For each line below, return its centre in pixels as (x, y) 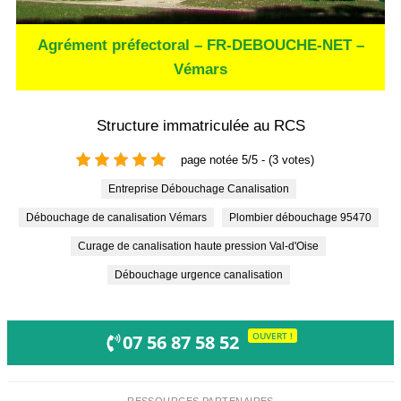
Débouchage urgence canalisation (202, 275)
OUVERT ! (272, 335)
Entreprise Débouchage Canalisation (202, 189)
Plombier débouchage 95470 (303, 218)
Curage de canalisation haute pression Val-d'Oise (202, 247)
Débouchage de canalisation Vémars (120, 218)
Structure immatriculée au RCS (200, 126)
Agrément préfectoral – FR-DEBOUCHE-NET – (200, 46)
